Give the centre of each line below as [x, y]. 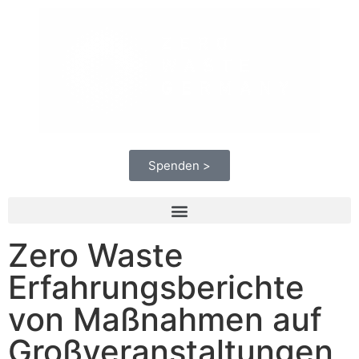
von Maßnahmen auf [165, 319]
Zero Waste [96, 255]
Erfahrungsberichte [156, 287]
